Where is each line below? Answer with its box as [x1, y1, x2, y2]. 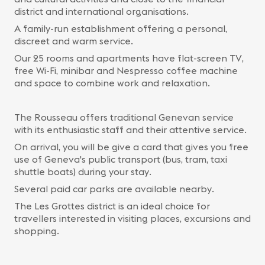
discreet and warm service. [14, 35, 133, 47]
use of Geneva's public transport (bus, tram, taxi [14, 153, 227, 165]
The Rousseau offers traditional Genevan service [14, 111, 234, 123]
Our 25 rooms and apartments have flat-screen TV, [14, 52, 244, 64]
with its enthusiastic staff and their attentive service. [14, 124, 247, 135]
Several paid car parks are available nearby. [14, 183, 214, 195]
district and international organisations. [14, 5, 189, 17]
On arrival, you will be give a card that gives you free [14, 141, 248, 153]
